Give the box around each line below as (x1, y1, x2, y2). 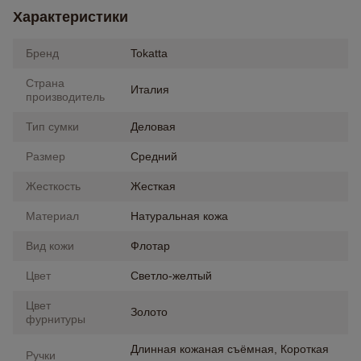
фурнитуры (26, 313, 85, 326)
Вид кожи (26, 239, 74, 252)
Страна (26, 77, 64, 89)
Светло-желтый (131, 269, 212, 282)
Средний (131, 150, 177, 163)
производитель (26, 90, 105, 103)
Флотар (131, 239, 170, 252)
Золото (131, 305, 168, 318)
